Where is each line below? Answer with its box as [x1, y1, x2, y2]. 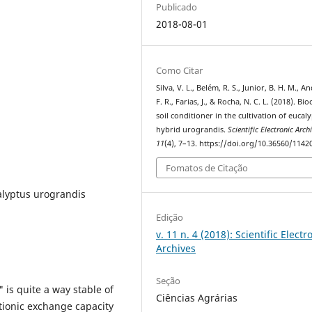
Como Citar [156, 63, 203, 77]
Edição [156, 211, 184, 224]
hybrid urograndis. [156, 124, 228, 134]
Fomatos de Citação [166, 162, 249, 175]
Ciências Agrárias [156, 290, 238, 304]
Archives [156, 242, 196, 256]
